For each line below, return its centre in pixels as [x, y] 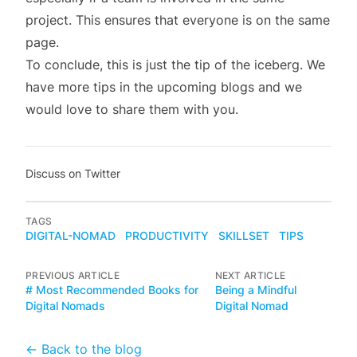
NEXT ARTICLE [250, 275]
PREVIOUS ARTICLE [73, 275]
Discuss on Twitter [73, 173]
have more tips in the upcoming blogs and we [164, 86]
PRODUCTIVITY [167, 235]
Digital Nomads [65, 305]
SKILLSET [244, 235]
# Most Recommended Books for [112, 289]
